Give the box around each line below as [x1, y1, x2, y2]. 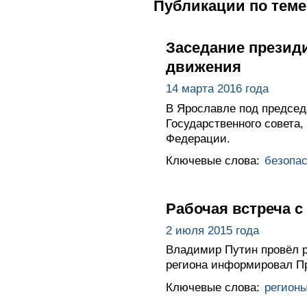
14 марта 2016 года [165, 82, 269, 95]
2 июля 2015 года [165, 223, 259, 237]
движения [165, 58, 241, 75]
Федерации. [165, 132, 230, 145]
